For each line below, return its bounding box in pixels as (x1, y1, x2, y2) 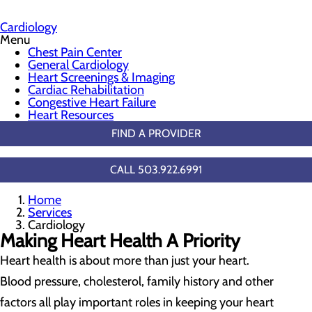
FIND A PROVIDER (111, 127, 201, 140)
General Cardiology (28, 57, 129, 72)
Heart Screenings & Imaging (28, 70, 175, 85)
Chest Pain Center (28, 45, 122, 60)
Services (28, 205, 72, 220)
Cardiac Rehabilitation (28, 82, 144, 97)
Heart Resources (28, 107, 114, 123)
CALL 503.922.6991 (110, 163, 202, 176)
